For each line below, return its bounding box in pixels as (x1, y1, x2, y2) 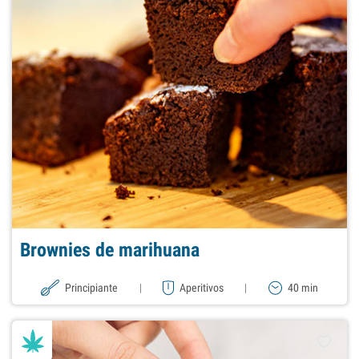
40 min (287, 281, 318, 295)
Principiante (65, 281, 119, 295)
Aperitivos (179, 281, 224, 295)
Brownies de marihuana (20, 239, 200, 262)
